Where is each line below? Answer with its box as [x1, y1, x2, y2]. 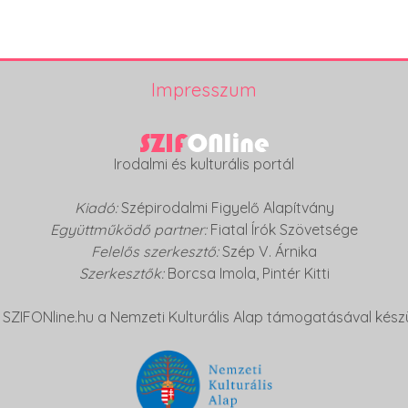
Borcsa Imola [167, 264, 256, 283]
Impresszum [151, 78, 257, 101]
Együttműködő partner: [50, 220, 207, 240]
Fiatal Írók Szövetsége [207, 220, 358, 240]
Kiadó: [74, 199, 121, 218]
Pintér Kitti [261, 264, 330, 283]
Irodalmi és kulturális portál [114, 155, 294, 174]
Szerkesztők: [78, 264, 168, 283]
